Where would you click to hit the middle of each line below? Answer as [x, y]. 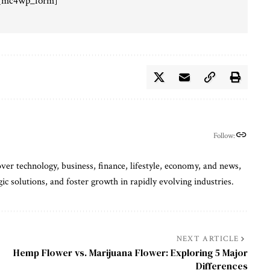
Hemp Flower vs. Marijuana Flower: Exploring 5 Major [130, 253]
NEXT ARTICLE [208, 239]
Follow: [224, 136]
